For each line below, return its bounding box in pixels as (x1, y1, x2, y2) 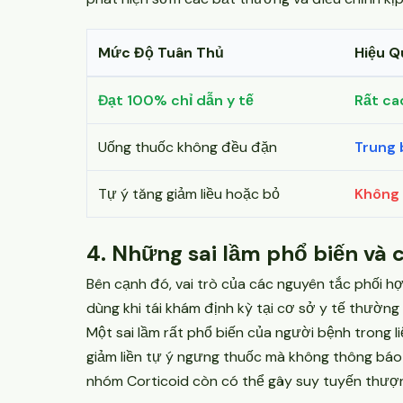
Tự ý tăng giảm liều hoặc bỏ (98, 184, 280, 203)
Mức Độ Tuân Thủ (98, 43, 224, 62)
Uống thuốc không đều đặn (98, 138, 277, 157)
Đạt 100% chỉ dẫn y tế (98, 91, 254, 110)
